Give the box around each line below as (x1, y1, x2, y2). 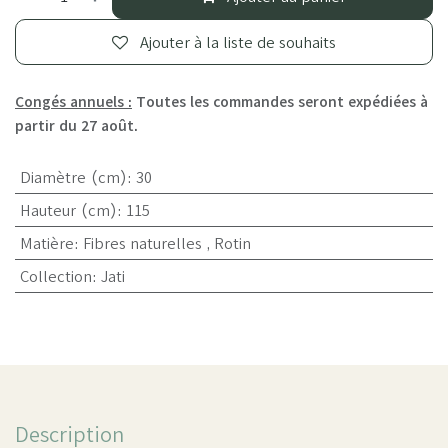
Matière (19, 233, 74, 253)
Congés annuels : (15, 92, 132, 111)
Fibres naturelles (82, 233, 202, 253)
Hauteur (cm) (19, 200, 117, 220)
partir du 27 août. (15, 116, 142, 135)
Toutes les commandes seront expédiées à (132, 92, 428, 111)
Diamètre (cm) (19, 167, 127, 187)
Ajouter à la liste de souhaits (140, 32, 336, 52)
